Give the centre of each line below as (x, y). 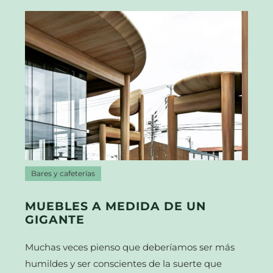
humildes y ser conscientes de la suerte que (124, 264)
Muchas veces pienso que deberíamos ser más (130, 247)
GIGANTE (55, 220)
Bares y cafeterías (63, 174)
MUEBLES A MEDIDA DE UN (116, 207)
